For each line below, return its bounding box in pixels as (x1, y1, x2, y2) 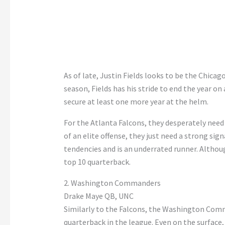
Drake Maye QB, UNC (63, 191, 134, 201)
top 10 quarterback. (63, 157, 131, 167)
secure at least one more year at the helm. (63, 96, 208, 107)
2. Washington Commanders (63, 178, 161, 188)
